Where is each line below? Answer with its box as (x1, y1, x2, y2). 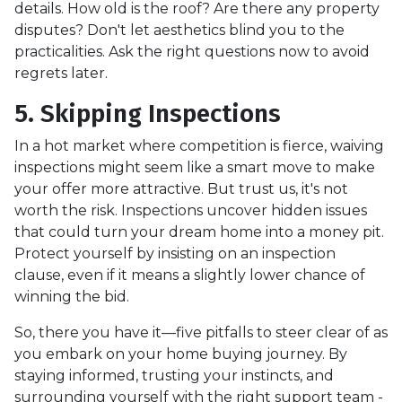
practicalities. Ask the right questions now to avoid (14, 42, 370, 60)
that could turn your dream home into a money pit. (14, 223, 384, 240)
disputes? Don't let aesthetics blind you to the (14, 21, 345, 39)
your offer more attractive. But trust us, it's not (14, 179, 348, 197)
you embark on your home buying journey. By (14, 345, 347, 363)
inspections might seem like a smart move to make (14, 158, 375, 176)
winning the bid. (14, 287, 129, 305)
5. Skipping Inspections (14, 98, 281, 128)
